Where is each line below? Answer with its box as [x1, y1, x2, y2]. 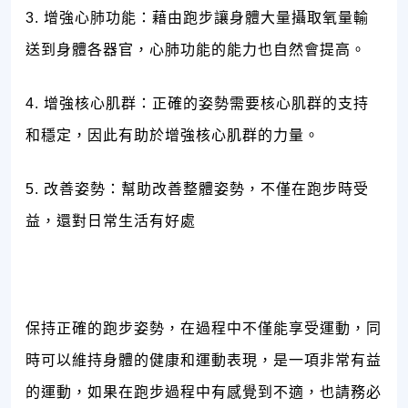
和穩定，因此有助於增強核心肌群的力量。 [25, 127, 320, 144]
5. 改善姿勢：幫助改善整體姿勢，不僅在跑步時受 [25, 181, 369, 198]
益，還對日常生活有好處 [25, 213, 196, 229]
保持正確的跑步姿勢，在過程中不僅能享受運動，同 [25, 321, 382, 337]
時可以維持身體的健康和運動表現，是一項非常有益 [25, 352, 382, 369]
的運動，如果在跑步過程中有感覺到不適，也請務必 [25, 384, 382, 401]
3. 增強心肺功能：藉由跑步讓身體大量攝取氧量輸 [25, 10, 369, 26]
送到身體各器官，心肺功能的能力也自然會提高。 [25, 42, 366, 58]
